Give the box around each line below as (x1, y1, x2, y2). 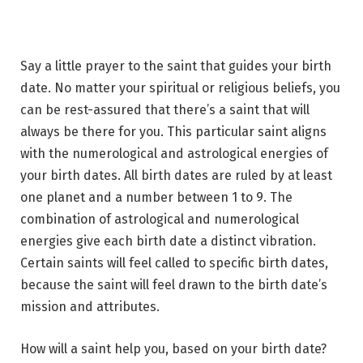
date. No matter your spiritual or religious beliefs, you (20, 80, 340, 96)
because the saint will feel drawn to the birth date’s (20, 277, 327, 293)
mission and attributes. (20, 299, 163, 315)
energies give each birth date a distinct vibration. (20, 233, 316, 250)
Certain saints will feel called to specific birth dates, (20, 255, 328, 271)
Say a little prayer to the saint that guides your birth (20, 58, 331, 75)
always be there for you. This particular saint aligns (20, 124, 327, 140)
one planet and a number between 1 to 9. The (20, 190, 293, 206)
